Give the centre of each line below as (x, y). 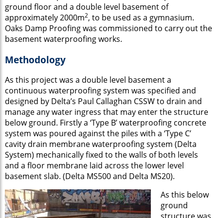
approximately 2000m (45, 17)
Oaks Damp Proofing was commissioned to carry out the (109, 28)
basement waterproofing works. (64, 39)
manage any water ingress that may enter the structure (107, 112)
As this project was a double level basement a (88, 80)
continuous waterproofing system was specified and (100, 91)
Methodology (35, 59)
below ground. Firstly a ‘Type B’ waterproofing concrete (106, 123)
